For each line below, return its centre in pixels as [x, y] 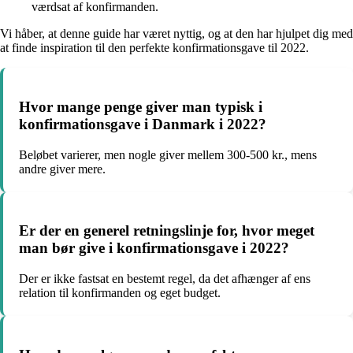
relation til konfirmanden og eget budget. [120, 293]
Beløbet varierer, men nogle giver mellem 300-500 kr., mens [168, 154]
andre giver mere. [62, 169]
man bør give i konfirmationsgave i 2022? [154, 248]
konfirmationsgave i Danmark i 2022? [143, 124]
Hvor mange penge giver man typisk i [141, 107]
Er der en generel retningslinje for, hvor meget [167, 231]
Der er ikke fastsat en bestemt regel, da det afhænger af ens [165, 279]
